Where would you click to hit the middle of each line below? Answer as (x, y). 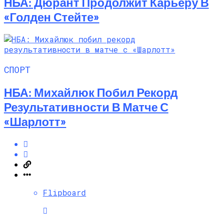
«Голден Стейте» (52, 17)
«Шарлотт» (35, 122)
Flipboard (64, 193)
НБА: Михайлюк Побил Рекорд (91, 92)
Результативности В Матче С (86, 107)
